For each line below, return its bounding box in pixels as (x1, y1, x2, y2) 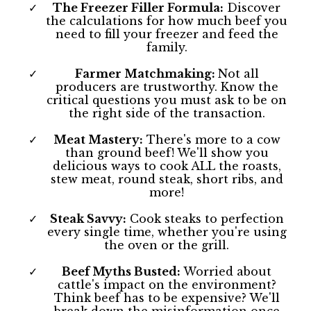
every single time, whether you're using (47, 225, 287, 239)
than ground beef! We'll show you (65, 146, 269, 160)
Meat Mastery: (53, 133, 143, 146)
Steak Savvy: (49, 212, 126, 226)
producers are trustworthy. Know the (55, 80, 278, 94)
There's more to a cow (142, 133, 280, 146)
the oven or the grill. (104, 238, 229, 252)
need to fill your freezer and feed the (55, 27, 278, 41)
